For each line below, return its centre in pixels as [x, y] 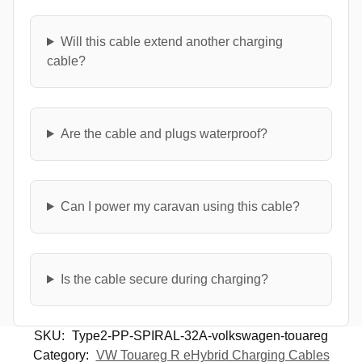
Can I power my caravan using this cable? [180, 206]
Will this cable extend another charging [171, 41]
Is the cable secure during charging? [164, 279]
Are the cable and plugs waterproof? [164, 133]
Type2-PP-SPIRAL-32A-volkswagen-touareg [200, 335]
